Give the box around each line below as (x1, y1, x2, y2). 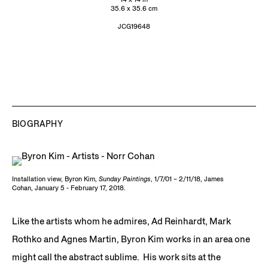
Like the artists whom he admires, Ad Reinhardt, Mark (12, 215, 231, 227)
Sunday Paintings (97, 175, 151, 183)
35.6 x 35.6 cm (111, 4, 157, 13)
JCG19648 (118, 22, 150, 31)
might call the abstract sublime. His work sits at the (12, 251, 221, 263)
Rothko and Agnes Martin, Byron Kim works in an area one (12, 233, 250, 245)
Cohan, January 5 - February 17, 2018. (12, 184, 126, 192)
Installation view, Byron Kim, (12, 175, 97, 183)
